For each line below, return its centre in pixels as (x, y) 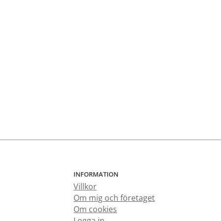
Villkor (85, 186)
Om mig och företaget (114, 198)
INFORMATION (96, 174)
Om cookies (95, 209)
